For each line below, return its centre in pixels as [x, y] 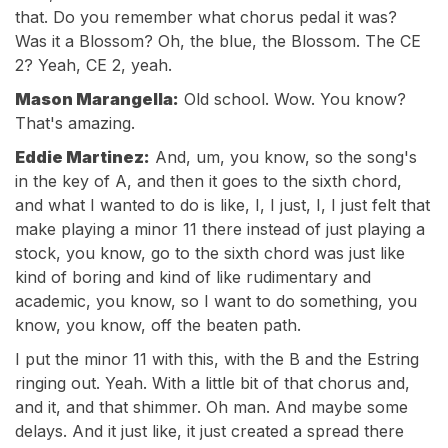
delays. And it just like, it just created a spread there [209, 431]
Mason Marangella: [97, 99]
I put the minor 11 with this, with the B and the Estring [217, 359]
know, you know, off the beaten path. [158, 325]
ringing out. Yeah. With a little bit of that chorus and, [212, 383]
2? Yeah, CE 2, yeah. [93, 65]
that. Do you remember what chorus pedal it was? [206, 17]
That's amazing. [75, 123]
